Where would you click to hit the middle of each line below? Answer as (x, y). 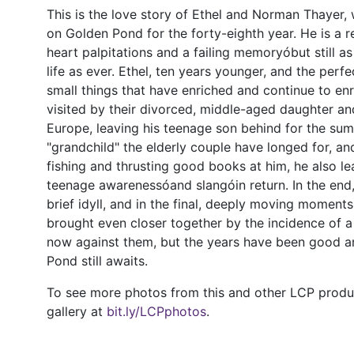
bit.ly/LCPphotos (156, 311)
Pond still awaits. (97, 261)
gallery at (77, 311)
